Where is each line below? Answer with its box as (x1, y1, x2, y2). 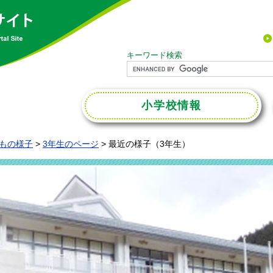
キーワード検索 (127, 51, 182, 60)
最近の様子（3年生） (108, 139, 190, 149)
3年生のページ (43, 139, 99, 149)
